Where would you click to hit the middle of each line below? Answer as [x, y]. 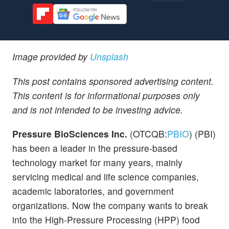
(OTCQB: [147, 133]
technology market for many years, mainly [97, 162]
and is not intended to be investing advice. [98, 109]
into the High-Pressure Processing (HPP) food [106, 219]
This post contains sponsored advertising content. [113, 81]
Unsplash [109, 57]
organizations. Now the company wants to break [110, 205]
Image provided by [51, 57]
